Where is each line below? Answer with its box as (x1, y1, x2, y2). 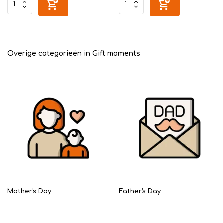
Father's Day (119, 187, 161, 195)
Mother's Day (7, 187, 51, 195)
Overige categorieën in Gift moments (7, 49, 140, 57)
